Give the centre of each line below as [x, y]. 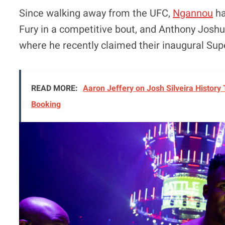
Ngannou [193, 13]
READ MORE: [55, 88]
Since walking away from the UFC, [96, 13]
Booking [46, 104]
